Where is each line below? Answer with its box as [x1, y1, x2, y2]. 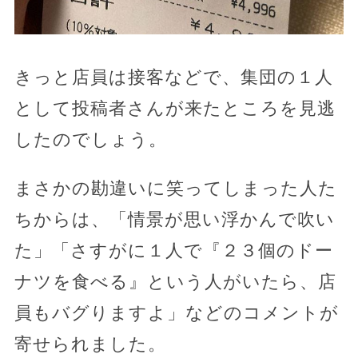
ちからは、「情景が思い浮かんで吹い [14, 209, 335, 230]
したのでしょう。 [14, 129, 167, 150]
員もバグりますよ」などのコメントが [14, 303, 339, 324]
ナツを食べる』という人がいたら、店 [14, 272, 336, 292]
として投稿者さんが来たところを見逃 [14, 98, 336, 119]
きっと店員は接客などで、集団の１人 [14, 67, 333, 88]
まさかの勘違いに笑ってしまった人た [14, 178, 337, 199]
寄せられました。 [14, 334, 166, 355]
